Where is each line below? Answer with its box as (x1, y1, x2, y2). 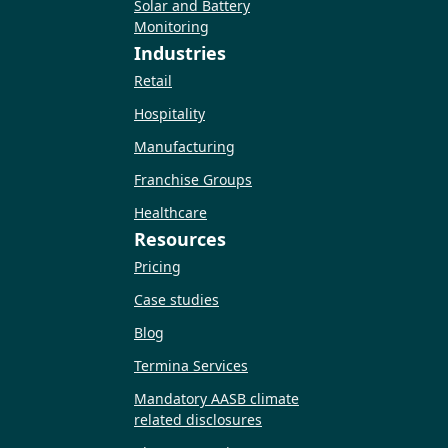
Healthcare (134, 203, 207, 223)
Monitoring (134, 17, 209, 37)
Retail (134, 71, 172, 91)
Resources (134, 226, 226, 251)
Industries (134, 41, 226, 66)
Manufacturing (134, 137, 235, 157)
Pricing (134, 256, 181, 276)
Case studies (134, 289, 219, 309)
